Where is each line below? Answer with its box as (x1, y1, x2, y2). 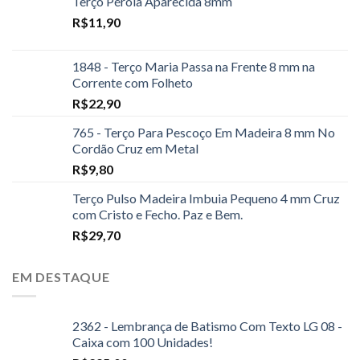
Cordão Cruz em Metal (72, 140, 198, 156)
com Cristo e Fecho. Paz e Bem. (72, 206, 243, 222)
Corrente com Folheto (72, 74, 193, 90)
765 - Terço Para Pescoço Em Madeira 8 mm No (72, 124, 335, 140)
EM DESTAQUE (12, 268, 110, 284)
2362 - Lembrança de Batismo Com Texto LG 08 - (72, 318, 342, 334)
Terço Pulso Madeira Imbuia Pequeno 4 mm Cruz (72, 190, 340, 206)
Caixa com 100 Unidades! (72, 334, 213, 350)
